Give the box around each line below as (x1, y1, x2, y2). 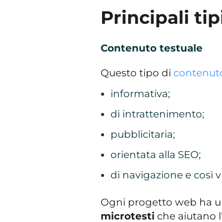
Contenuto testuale (101, 42, 203, 54)
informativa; (110, 87, 172, 100)
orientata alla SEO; (110, 148, 203, 161)
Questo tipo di (101, 66, 174, 79)
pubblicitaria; (110, 128, 175, 140)
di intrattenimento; (110, 108, 207, 120)
